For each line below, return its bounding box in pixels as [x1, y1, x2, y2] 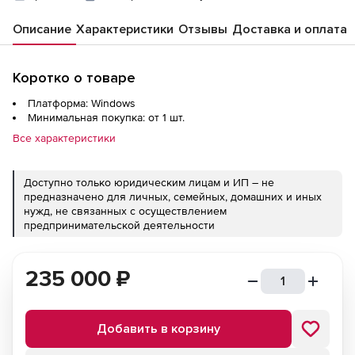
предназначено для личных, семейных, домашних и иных [24, 189, 322, 203]
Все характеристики [13, 131, 116, 144]
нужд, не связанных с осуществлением [24, 204, 227, 217]
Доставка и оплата [232, 21, 347, 37]
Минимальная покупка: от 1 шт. [28, 110, 185, 124]
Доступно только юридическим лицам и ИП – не [24, 175, 274, 189]
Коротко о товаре [13, 68, 136, 86]
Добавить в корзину [97, 320, 220, 337]
